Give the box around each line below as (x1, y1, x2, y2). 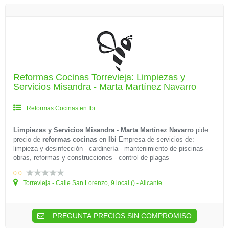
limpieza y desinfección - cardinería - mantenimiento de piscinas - (13, 145, 208, 152)
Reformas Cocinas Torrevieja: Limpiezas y (13, 72, 185, 82)
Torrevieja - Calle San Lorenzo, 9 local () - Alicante (21, 179, 162, 187)
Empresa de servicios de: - (117, 135, 198, 143)
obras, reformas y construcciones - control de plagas (13, 154, 169, 162)
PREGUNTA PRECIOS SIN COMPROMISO (51, 212, 192, 220)
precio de (13, 135, 42, 143)
